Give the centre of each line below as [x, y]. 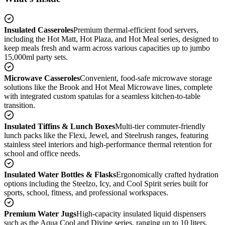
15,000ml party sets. [36, 57]
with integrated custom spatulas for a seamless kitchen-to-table [102, 96]
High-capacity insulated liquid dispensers [141, 214]
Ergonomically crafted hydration [167, 175]
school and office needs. [42, 154]
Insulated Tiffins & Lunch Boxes [60, 127]
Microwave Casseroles [42, 78]
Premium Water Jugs [40, 214]
